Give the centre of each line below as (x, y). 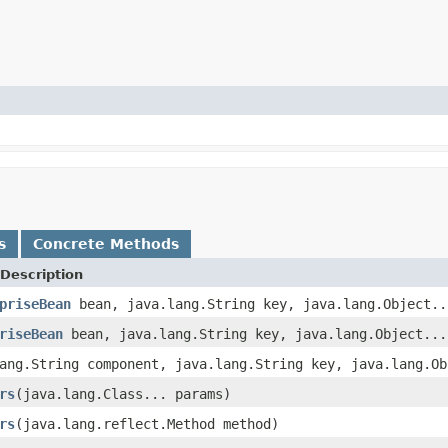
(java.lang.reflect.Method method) (147, 423)
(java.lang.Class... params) (123, 393)
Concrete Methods (106, 243)
